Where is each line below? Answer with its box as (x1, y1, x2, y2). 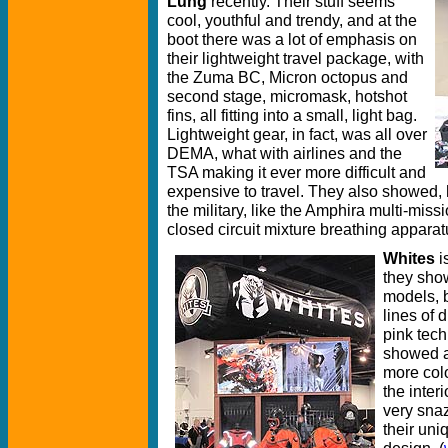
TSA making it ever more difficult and (167, 162, 426, 181)
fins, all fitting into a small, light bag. (167, 105, 417, 124)
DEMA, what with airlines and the (167, 143, 402, 162)
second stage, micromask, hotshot (167, 86, 407, 105)
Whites (383, 248, 435, 267)
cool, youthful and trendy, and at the (167, 10, 417, 29)
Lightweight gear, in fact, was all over (167, 124, 427, 143)
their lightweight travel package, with (167, 48, 424, 67)
